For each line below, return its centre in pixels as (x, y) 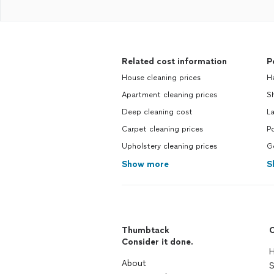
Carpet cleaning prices (162, 129)
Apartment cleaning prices (169, 95)
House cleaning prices (161, 78)
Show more (145, 164)
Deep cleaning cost (157, 112)
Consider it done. (157, 242)
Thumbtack (146, 230)
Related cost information (174, 61)
